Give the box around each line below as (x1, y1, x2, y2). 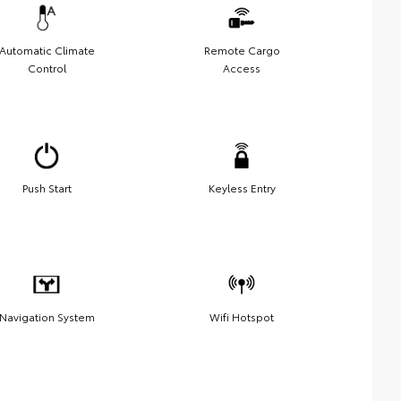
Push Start (21, 179, 72, 195)
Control (27, 59, 66, 75)
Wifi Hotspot (209, 308, 274, 324)
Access (223, 59, 260, 75)
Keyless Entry (208, 179, 276, 195)
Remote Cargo (203, 41, 280, 57)
